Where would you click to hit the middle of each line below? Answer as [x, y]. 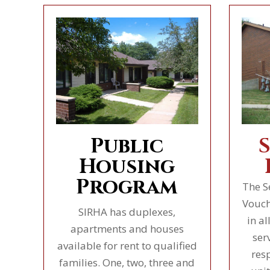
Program [127, 187]
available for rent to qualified [127, 245]
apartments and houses [127, 228]
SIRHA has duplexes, [127, 212]
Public [127, 146]
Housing [127, 167]
